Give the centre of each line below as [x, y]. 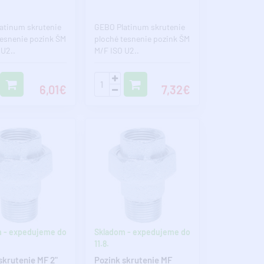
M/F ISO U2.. [116, 51]
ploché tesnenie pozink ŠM [142, 39]
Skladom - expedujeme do [142, 232]
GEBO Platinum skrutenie [140, 27]
